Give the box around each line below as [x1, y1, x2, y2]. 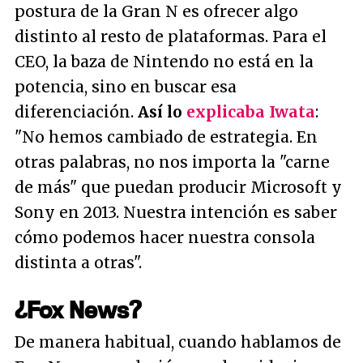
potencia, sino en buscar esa [15, 77, 237, 97]
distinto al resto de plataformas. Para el [15, 27, 327, 47]
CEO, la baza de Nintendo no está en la [15, 52, 314, 72]
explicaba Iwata [186, 102, 315, 122]
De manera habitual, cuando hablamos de [15, 332, 341, 352]
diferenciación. [15, 102, 138, 122]
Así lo [138, 102, 186, 122]
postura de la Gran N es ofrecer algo [15, 2, 298, 22]
